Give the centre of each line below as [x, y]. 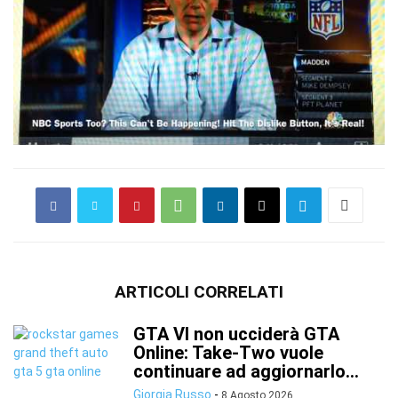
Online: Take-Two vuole [228, 353]
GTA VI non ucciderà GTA [236, 334]
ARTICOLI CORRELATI [199, 292]
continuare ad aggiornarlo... [246, 372]
